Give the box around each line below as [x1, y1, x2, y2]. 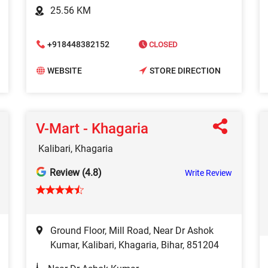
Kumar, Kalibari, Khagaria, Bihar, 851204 [50, 239, 219, 251]
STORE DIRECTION [150, 66, 221, 76]
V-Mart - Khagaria [36, 120, 148, 137]
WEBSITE [47, 66, 82, 76]
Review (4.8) [50, 166, 102, 178]
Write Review [185, 167, 232, 178]
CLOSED [147, 39, 178, 49]
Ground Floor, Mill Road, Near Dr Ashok [50, 224, 214, 236]
